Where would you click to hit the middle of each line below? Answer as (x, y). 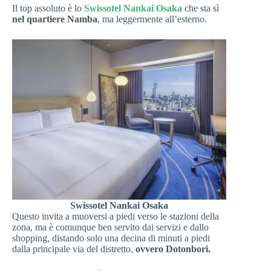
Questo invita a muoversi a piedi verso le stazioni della (116, 216)
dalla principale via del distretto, (74, 249)
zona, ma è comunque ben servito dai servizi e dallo (110, 227)
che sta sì (201, 8)
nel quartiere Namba (55, 19)
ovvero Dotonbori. (173, 249)
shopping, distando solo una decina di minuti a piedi (111, 238)
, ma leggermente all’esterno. (152, 19)
